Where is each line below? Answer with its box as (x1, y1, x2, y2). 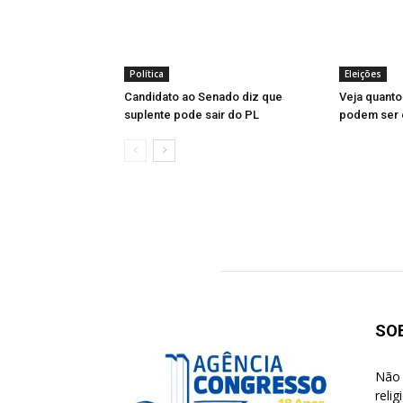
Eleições (345, 67, 381, 80)
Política (130, 67, 164, 80)
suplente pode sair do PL (124, 108, 259, 121)
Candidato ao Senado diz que (124, 90, 282, 103)
